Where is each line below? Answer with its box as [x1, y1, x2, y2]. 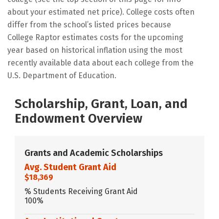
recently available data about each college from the [7, 58, 194, 67]
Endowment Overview [15, 110, 142, 126]
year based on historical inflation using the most [7, 45, 182, 55]
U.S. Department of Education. [7, 70, 116, 80]
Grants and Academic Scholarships [24, 147, 163, 158]
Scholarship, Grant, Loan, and [15, 96, 188, 111]
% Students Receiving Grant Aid [24, 186, 138, 196]
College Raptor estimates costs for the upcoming [7, 32, 183, 42]
